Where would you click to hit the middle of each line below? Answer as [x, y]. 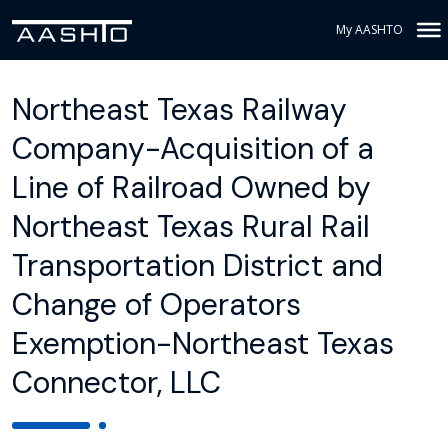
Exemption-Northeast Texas [203, 343]
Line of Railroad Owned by [191, 187]
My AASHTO [369, 29]
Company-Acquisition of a [193, 148]
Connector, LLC [116, 382]
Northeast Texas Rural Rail [191, 226]
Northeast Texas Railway [179, 109]
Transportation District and [197, 265]
